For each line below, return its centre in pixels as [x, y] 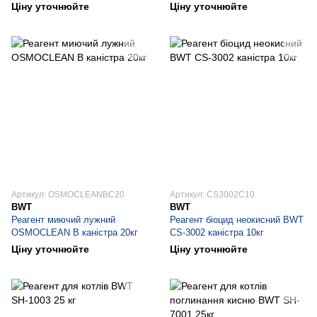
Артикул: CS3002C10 [212, 195]
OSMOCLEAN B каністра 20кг [75, 232]
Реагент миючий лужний [63, 220]
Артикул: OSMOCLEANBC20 [68, 195]
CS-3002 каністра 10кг [217, 232]
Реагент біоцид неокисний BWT [237, 220]
